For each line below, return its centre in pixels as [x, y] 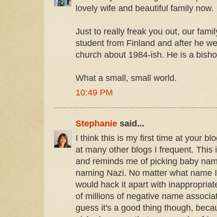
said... [131, 123]
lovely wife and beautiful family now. [145, 8]
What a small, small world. [126, 78]
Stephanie [96, 123]
